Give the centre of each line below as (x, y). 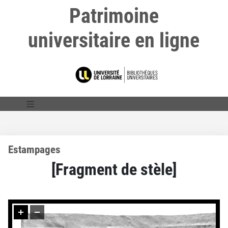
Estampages (34, 149)
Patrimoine (114, 16)
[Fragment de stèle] (114, 169)
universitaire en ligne (114, 40)
